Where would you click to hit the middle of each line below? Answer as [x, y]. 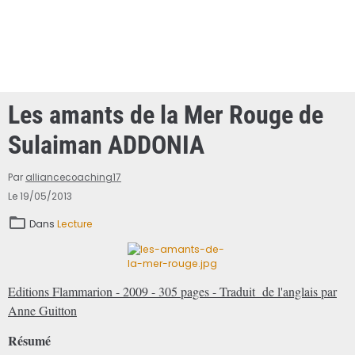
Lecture [75, 223]
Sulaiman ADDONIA [106, 145]
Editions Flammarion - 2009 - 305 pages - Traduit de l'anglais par [172, 291]
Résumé [29, 340]
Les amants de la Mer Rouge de [166, 115]
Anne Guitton [42, 310]
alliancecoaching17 [73, 177]
